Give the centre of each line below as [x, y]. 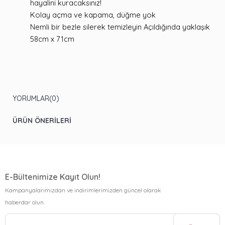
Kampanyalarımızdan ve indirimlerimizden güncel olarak [83, 190]
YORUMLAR [31, 98]
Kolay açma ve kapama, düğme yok [93, 15]
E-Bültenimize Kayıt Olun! [53, 177]
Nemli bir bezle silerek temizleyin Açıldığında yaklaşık [120, 27]
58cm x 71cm [52, 39]
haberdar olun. [25, 202]
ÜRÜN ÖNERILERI [42, 120]
